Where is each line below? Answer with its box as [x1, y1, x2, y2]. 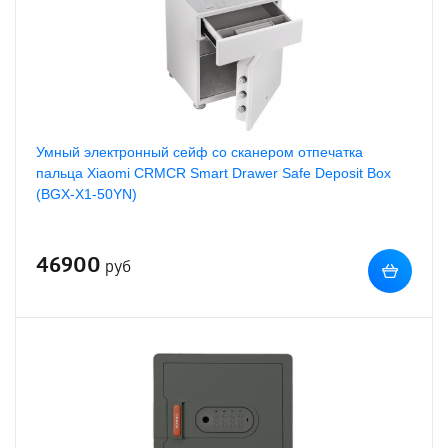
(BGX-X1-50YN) [36, 186, 137, 202]
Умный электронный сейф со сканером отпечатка [36, 144, 363, 160]
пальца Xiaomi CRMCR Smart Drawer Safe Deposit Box [36, 165, 391, 181]
